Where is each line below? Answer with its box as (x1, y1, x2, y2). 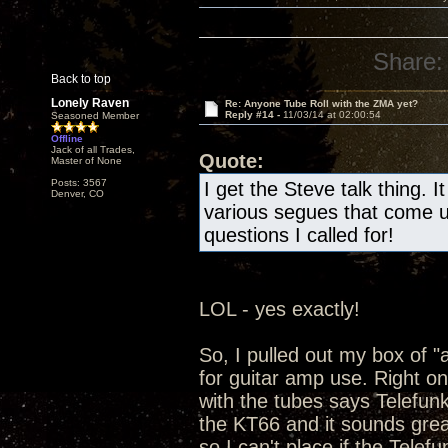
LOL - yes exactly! (199, 298, 360, 320)
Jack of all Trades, (51, 144, 135, 155)
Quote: (199, 150, 264, 172)
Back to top (51, 72, 111, 86)
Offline (51, 133, 83, 144)
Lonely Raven (51, 96, 129, 110)
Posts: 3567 (51, 177, 107, 188)
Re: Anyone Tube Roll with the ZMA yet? (224, 98, 418, 109)
